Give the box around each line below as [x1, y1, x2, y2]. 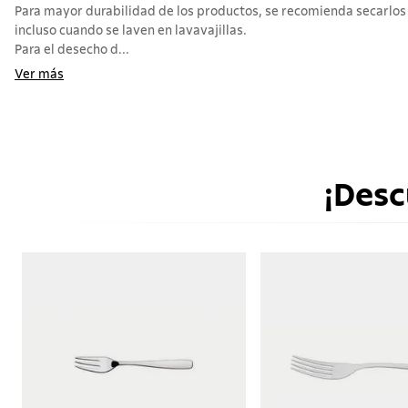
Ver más [15, 67, 64, 81]
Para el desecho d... [15, 43, 129, 56]
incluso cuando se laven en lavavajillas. [15, 24, 247, 37]
